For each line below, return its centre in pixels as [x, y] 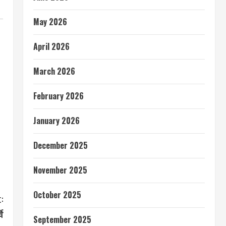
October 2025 [57, 195]
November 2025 [60, 170]
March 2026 [54, 71]
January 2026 [56, 121]
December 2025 [61, 146]
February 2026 [59, 96]
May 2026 [50, 22]
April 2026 [51, 47]
